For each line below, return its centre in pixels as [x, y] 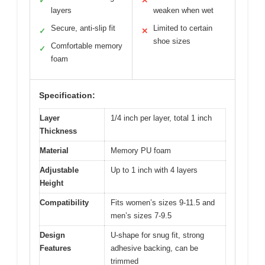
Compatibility [64, 202]
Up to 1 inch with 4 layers [154, 170]
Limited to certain [183, 28]
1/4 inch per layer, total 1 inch [161, 118]
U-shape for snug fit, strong [157, 235]
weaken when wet [183, 10]
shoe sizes [172, 41]
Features [55, 248]
